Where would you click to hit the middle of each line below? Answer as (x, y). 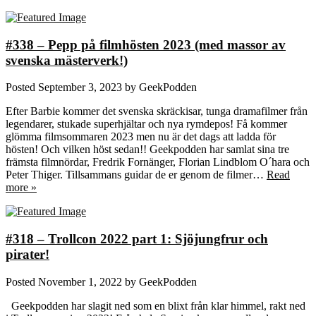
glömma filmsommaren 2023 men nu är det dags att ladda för (141, 137)
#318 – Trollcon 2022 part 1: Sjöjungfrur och (137, 239)
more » (21, 188)
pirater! (28, 255)
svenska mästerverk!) (67, 60)
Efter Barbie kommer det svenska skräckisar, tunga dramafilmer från (157, 111)
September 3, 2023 (80, 87)
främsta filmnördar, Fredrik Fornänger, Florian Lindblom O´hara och (158, 162)
